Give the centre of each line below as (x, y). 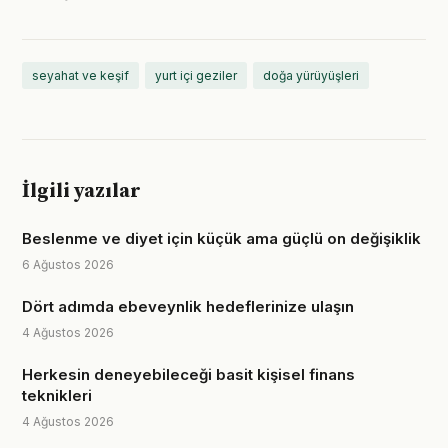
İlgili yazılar (81, 191)
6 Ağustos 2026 (68, 264)
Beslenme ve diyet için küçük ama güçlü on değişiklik (221, 238)
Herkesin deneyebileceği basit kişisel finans (188, 374)
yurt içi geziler (196, 75)
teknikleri (57, 395)
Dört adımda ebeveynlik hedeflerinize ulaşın (188, 306)
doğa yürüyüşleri (311, 75)
